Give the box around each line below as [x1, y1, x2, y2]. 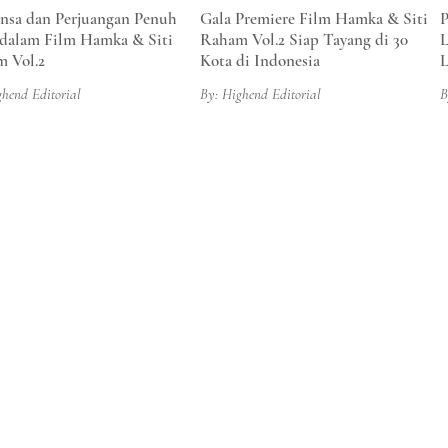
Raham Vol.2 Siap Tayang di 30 [200, 29, 408, 50]
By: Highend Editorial [200, 85, 321, 103]
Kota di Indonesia [200, 50, 320, 71]
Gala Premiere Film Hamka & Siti [200, 8, 428, 29]
